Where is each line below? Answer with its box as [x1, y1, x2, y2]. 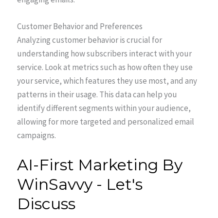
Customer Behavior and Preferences [17, 21, 143, 32]
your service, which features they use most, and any [17, 75, 197, 87]
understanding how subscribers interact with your [17, 48, 192, 59]
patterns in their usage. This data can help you [17, 89, 177, 100]
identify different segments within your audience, [17, 103, 191, 114]
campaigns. [17, 130, 56, 141]
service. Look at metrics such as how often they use [17, 62, 193, 73]
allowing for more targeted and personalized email [17, 116, 194, 127]
